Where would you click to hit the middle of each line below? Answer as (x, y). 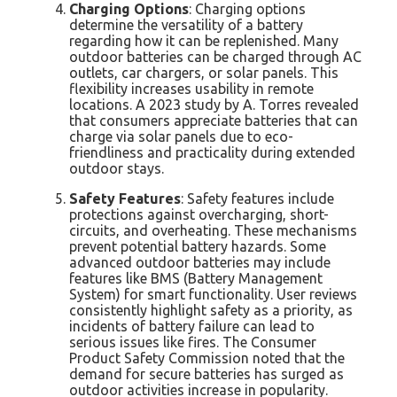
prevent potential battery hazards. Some (198, 246)
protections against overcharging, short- (199, 214)
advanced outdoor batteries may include (200, 262)
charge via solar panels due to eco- (181, 136)
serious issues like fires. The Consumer (193, 342)
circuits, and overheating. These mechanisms (213, 230)
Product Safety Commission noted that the (207, 358)
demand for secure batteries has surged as (206, 374)
